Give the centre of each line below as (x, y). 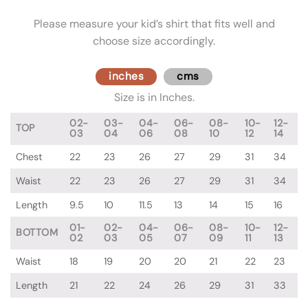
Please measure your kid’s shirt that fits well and (154, 23)
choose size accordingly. (154, 41)
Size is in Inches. (154, 98)
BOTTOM (37, 233)
